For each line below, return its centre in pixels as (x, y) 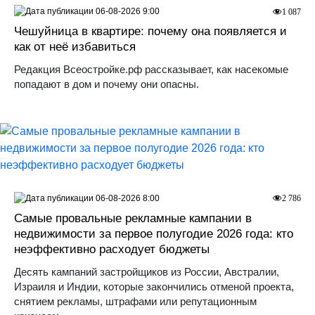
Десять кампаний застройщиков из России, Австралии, (147, 271)
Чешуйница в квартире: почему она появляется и (150, 31)
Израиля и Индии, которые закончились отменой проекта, (154, 286)
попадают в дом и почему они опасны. (107, 84)
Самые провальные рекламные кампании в (133, 218)
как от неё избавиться (75, 46)
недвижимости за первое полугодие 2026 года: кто (154, 233)
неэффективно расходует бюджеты (112, 249)
